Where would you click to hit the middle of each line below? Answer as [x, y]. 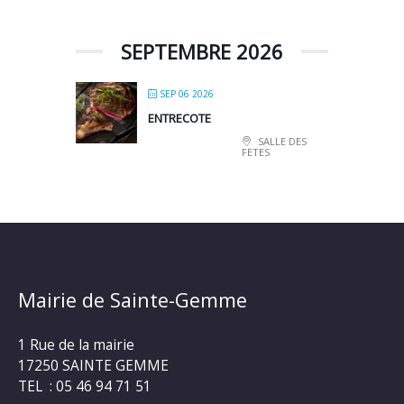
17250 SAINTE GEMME [93, 366]
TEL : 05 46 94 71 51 [85, 386]
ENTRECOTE [179, 118]
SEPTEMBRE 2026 [202, 51]
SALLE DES [281, 141]
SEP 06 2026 [187, 93]
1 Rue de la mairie [76, 345]
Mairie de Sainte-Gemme [133, 300]
